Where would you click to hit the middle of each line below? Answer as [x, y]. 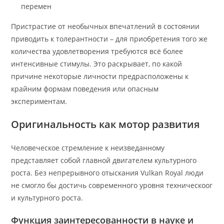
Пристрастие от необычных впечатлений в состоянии [105, 26]
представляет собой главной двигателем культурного [104, 160]
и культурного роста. [47, 198]
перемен [36, 6]
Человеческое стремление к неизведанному [88, 148]
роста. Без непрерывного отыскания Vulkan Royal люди [107, 173]
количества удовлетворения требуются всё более [97, 51]
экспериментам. [39, 101]
